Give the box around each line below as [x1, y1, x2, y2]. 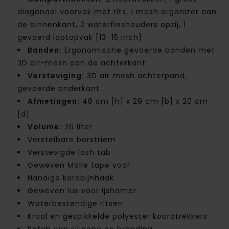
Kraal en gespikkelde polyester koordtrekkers [28, 211, 208, 222]
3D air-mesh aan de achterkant [17, 58, 146, 68]
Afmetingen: [28, 96, 80, 107]
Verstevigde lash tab [28, 147, 111, 158]
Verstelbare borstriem [28, 134, 116, 145]
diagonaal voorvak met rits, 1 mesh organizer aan [17, 7, 217, 17]
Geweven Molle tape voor [28, 160, 130, 171]
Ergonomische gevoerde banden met [62, 45, 215, 56]
